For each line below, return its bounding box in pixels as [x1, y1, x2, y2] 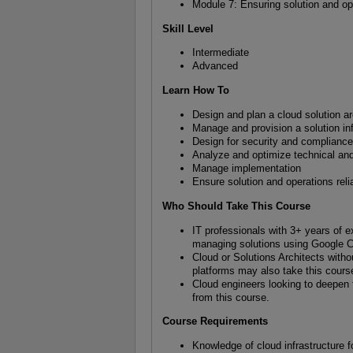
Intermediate [192, 46, 250, 59]
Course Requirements [162, 315, 268, 328]
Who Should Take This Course [162, 199, 310, 212]
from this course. [192, 291, 270, 303]
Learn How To [162, 84, 229, 97]
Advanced [192, 60, 239, 72]
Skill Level [162, 22, 214, 35]
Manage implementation [192, 162, 302, 175]
